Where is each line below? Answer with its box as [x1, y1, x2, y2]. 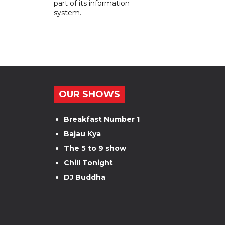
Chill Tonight [64, 158, 113, 167]
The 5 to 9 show [64, 143, 126, 153]
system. [54, 8, 81, 17]
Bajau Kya [64, 129, 101, 138]
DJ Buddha [64, 172, 105, 182]
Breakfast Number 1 [64, 114, 140, 124]
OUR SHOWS [59, 88, 120, 100]
